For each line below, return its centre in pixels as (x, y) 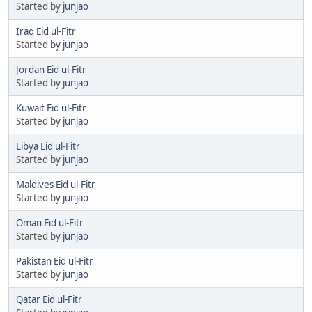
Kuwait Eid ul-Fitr (51, 108)
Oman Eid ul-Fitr (50, 223)
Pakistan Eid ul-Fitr (55, 261)
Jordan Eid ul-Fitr (51, 69)
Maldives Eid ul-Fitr (56, 184)
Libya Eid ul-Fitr (48, 146)
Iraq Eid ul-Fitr (46, 31)
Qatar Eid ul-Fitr (49, 299)
